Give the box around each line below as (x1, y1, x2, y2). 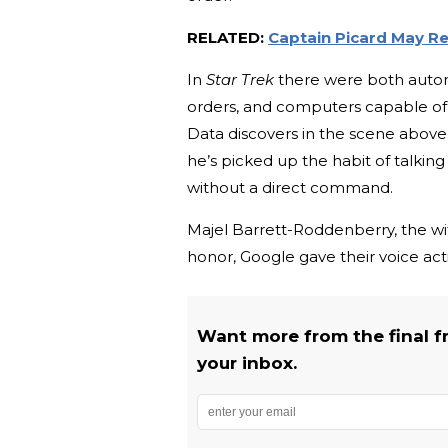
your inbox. (197, 353, 302, 374)
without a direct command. (187, 178, 397, 198)
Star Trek (206, 70, 274, 90)
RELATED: (187, 28, 268, 48)
